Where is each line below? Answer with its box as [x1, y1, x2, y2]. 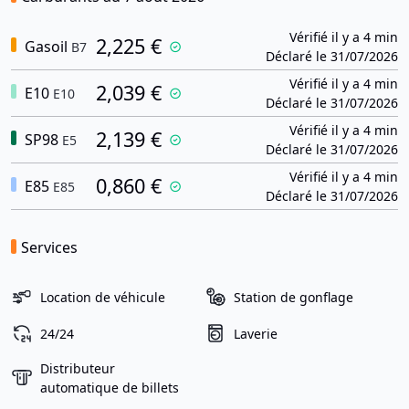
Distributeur [40, 360, 115, 377]
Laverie [234, 324, 278, 342]
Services [21, 237, 78, 257]
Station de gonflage [234, 288, 353, 306]
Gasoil [21, 37, 68, 57]
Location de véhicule [40, 288, 165, 306]
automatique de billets [40, 379, 179, 396]
